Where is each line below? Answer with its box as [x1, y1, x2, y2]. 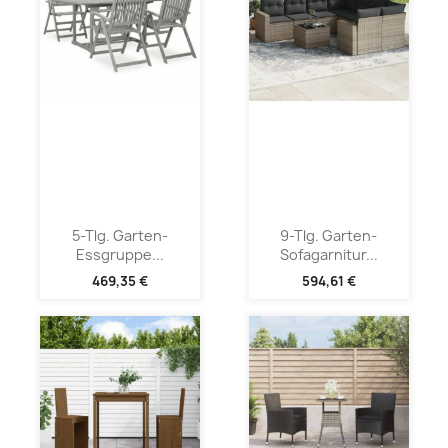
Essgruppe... [75, 244, 164, 264]
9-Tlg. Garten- [280, 225, 377, 245]
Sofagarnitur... [279, 244, 378, 264]
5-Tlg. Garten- [71, 225, 168, 245]
